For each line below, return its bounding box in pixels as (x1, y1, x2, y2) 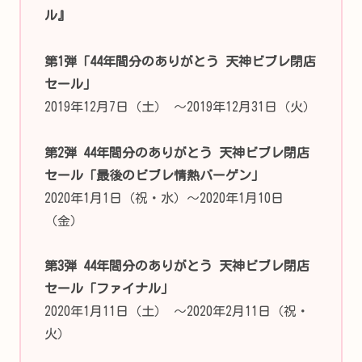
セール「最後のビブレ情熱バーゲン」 (44, 168, 264, 182)
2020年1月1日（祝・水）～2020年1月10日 (44, 191, 284, 204)
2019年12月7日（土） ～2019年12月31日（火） (44, 99, 316, 113)
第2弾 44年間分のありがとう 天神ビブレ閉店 (44, 145, 309, 159)
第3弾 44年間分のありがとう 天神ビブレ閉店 (44, 259, 309, 273)
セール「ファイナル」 (44, 282, 174, 296)
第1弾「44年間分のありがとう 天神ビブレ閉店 (44, 54, 316, 68)
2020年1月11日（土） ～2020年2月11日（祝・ (44, 305, 309, 318)
